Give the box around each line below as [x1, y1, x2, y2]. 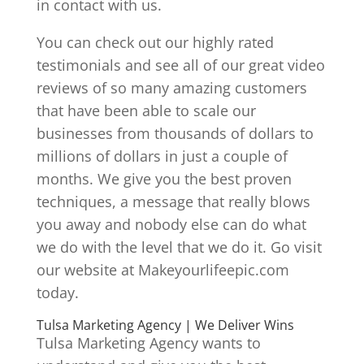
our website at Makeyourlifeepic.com [36, 259, 289, 279]
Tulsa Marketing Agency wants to [36, 332, 261, 353]
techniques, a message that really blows [36, 191, 310, 211]
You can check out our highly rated [36, 32, 274, 52]
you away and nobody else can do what [36, 214, 306, 234]
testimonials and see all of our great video [36, 54, 325, 75]
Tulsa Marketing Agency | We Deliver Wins [36, 315, 294, 334]
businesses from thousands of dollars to [36, 123, 314, 143]
